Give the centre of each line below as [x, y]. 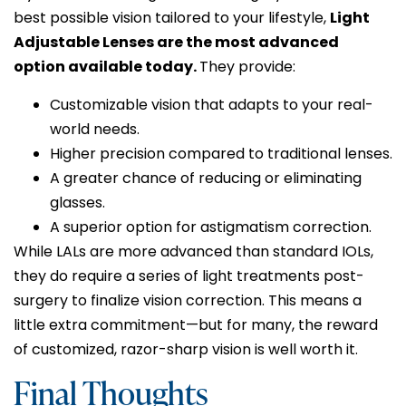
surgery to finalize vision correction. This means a [188, 300]
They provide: [247, 67]
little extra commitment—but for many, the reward [196, 324]
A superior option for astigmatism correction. [211, 227]
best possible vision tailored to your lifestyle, [172, 18]
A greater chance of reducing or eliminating [206, 178]
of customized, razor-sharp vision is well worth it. [186, 349]
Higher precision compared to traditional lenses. [221, 153]
